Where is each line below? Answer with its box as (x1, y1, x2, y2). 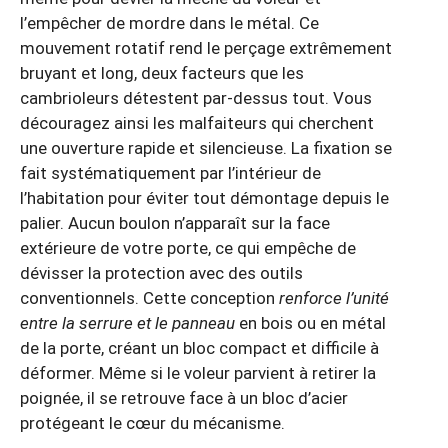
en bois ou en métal (239, 312, 386, 333)
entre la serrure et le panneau (20, 312, 239, 333)
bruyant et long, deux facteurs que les (20, 62, 304, 83)
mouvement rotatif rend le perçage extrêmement (20, 37, 392, 58)
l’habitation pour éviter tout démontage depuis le (20, 187, 389, 208)
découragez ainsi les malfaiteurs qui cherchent (20, 112, 374, 133)
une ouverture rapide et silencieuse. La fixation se (20, 137, 392, 158)
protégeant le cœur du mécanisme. (20, 412, 285, 433)
